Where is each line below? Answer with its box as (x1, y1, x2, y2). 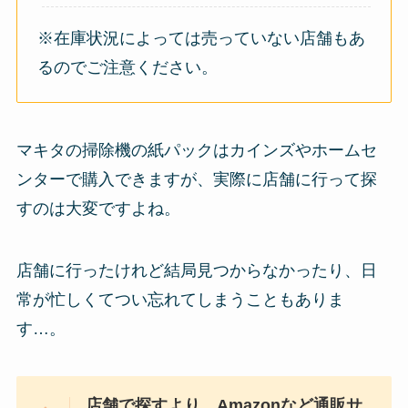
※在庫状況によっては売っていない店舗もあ (37, 28, 366, 47)
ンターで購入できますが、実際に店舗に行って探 (15, 170, 377, 189)
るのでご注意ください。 (37, 57, 219, 76)
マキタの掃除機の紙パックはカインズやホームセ (15, 141, 377, 160)
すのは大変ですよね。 (15, 199, 180, 219)
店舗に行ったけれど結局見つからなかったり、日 (15, 260, 377, 280)
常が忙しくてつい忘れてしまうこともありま (15, 290, 344, 309)
